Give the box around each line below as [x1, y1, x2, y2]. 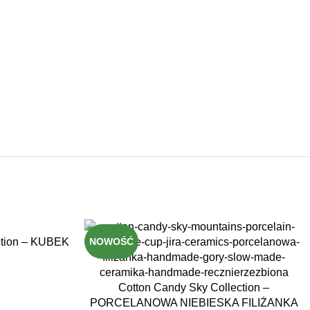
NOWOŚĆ [89, 236, 134, 247]
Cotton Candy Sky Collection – [118, 282, 269, 293]
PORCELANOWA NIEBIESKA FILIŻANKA [89, 297, 298, 309]
